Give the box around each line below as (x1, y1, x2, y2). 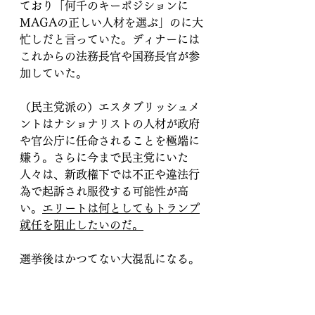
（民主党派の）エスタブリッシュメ (20, 101, 200, 113)
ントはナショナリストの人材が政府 (20, 118, 200, 130)
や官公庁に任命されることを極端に (20, 135, 200, 147)
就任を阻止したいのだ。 (20, 219, 143, 231)
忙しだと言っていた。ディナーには (20, 34, 200, 46)
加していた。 (20, 67, 87, 79)
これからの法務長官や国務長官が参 (20, 51, 200, 63)
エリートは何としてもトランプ (42, 202, 200, 214)
